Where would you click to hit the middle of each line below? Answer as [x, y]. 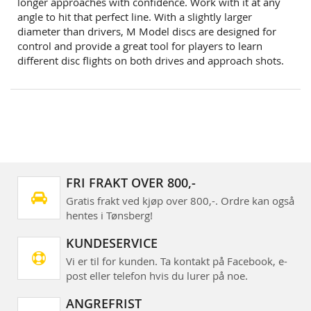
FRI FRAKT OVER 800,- [131, 182]
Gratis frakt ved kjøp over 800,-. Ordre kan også [180, 200]
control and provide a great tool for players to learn [140, 45]
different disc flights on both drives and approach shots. [151, 60]
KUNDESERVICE [112, 243]
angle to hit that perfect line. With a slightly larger [135, 16]
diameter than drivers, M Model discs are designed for [147, 31]
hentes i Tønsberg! [109, 215]
